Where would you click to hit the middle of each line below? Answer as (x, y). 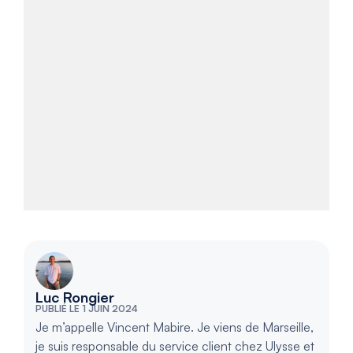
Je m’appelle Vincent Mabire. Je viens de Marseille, (175, 327)
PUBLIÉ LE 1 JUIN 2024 (87, 308)
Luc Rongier (75, 297)
